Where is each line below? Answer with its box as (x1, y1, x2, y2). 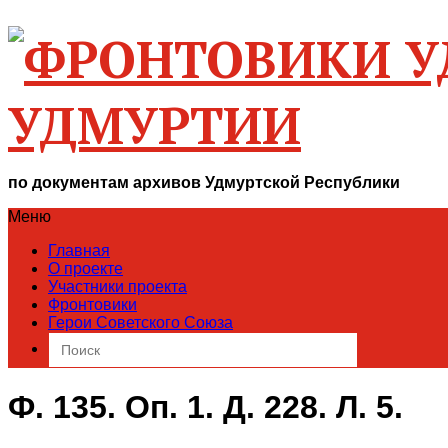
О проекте (48, 260, 123, 277)
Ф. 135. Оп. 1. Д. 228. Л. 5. (8, 389, 403, 426)
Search (47, 330, 98, 347)
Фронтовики (48, 296, 137, 313)
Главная (48, 242, 110, 259)
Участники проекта (48, 278, 187, 295)
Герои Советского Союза (48, 314, 233, 331)
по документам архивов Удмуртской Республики (8, 174, 400, 191)
